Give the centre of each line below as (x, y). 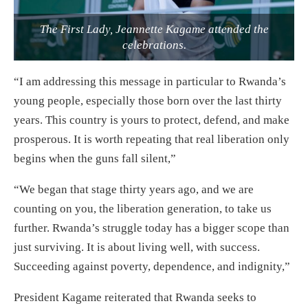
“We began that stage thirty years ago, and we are (134, 189)
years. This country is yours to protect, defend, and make (152, 120)
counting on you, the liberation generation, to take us (143, 209)
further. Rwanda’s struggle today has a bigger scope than (152, 228)
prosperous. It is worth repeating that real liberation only (152, 139)
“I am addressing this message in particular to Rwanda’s (150, 81)
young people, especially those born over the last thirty (148, 101)
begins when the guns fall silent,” (95, 158)
